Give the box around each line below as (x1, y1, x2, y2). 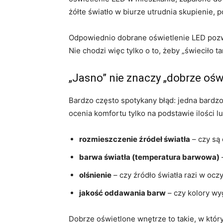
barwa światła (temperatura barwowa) (79, 152, 220, 162)
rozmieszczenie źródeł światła (79, 134, 190, 144)
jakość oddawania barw (79, 188, 166, 198)
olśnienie (79, 170, 111, 180)
